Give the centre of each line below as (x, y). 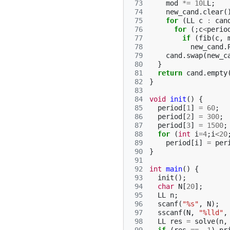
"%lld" (211, 213)
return (170, 73)
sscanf (170, 213)
